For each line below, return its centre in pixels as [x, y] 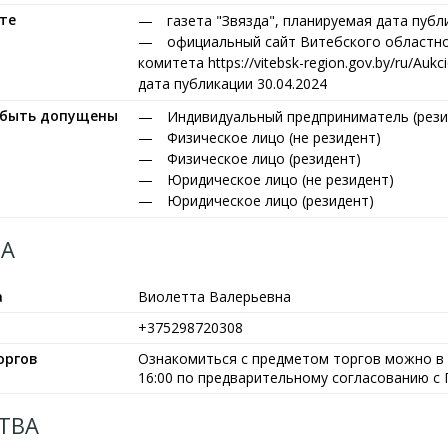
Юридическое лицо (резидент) [270, 200]
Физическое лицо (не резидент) [274, 137]
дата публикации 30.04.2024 [232, 83]
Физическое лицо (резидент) [264, 158]
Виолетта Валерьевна [214, 296]
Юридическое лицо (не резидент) [280, 179]
